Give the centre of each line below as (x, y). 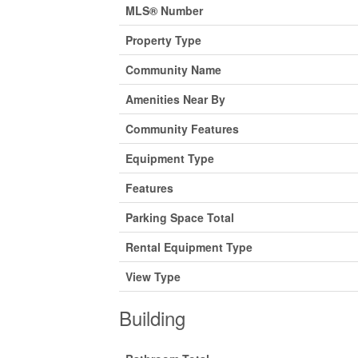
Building (152, 317)
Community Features (182, 128)
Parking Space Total (179, 217)
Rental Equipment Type (189, 247)
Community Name (173, 69)
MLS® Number (164, 10)
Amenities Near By (175, 99)
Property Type (163, 40)
